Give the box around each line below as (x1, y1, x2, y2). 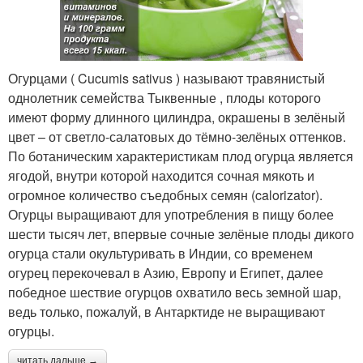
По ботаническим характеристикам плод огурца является (8, 147, 353, 166)
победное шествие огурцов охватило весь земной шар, (8, 283, 341, 302)
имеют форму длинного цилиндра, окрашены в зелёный (8, 108, 345, 127)
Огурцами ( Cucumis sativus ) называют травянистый (8, 69, 325, 88)
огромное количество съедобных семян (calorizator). (8, 186, 322, 205)
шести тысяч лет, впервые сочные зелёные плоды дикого (8, 224, 354, 244)
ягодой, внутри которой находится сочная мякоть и (8, 166, 314, 186)
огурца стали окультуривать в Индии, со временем (8, 244, 313, 263)
